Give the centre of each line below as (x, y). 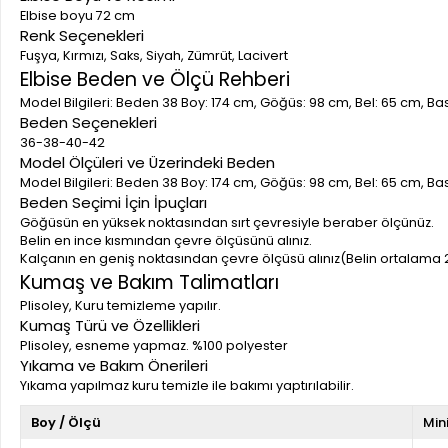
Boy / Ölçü (66, 422)
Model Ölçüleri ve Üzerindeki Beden (147, 162)
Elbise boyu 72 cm (77, 15)
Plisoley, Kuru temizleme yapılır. (120, 305)
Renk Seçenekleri (82, 35)
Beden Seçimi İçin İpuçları (113, 202)
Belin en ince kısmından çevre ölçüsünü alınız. (166, 240)
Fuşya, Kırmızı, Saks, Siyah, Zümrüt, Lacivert (154, 55)
